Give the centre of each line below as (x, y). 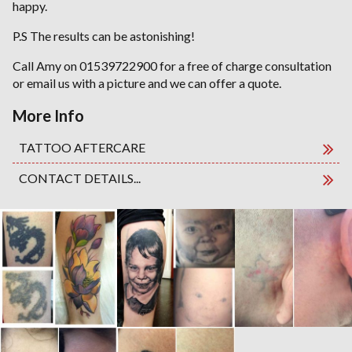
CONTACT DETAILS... (80, 178)
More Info (48, 116)
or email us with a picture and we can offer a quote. (147, 83)
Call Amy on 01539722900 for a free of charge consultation (172, 66)
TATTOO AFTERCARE (82, 148)
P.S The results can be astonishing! (104, 36)
